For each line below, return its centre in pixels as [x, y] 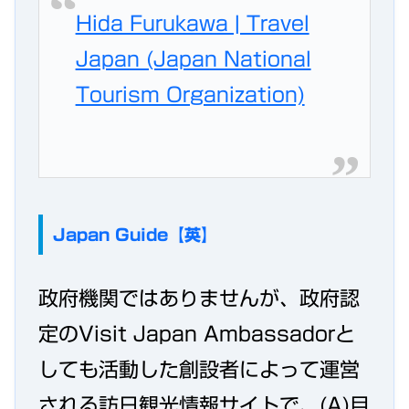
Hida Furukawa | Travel [192, 23]
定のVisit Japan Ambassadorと [197, 334]
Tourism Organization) [190, 94]
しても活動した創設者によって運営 [199, 369]
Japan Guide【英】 [135, 234]
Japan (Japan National [193, 59]
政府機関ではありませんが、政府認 [199, 298]
